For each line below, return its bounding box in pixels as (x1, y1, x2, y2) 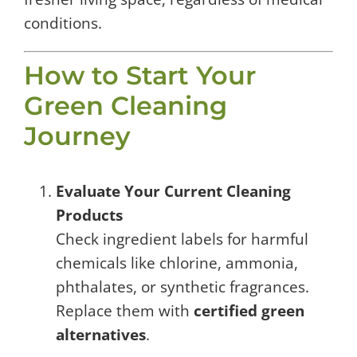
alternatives (56, 324, 146, 345)
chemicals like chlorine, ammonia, (56, 253, 298, 273)
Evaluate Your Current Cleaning (56, 181, 291, 202)
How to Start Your (24, 59, 256, 91)
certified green (194, 300, 304, 321)
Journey (24, 120, 131, 151)
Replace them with (56, 300, 194, 321)
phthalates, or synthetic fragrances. (56, 277, 309, 297)
